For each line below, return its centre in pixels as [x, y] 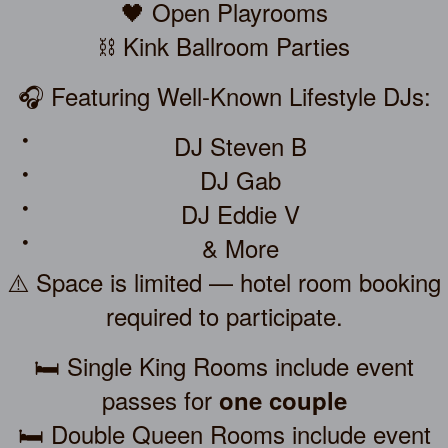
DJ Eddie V [240, 213]
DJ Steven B [240, 145]
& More [240, 247]
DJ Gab [240, 179]
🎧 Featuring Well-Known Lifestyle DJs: [224, 95]
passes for [160, 399]
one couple [282, 399]
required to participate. [224, 315]
